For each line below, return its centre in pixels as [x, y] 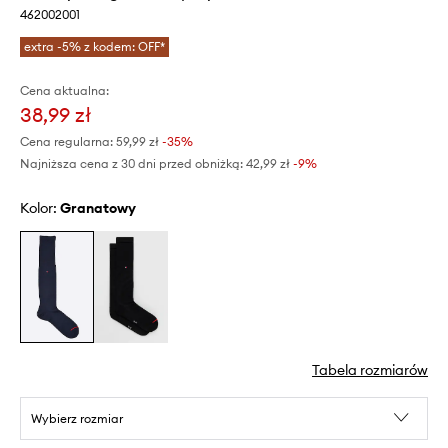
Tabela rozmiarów [370, 369]
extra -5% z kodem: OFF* [94, 47]
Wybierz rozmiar [77, 418]
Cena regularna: [66, 142]
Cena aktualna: [64, 91]
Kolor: [40, 208]
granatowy [103, 208]
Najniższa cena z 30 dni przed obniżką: [131, 164]
